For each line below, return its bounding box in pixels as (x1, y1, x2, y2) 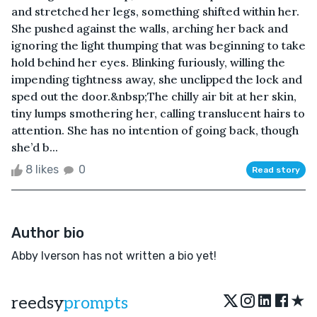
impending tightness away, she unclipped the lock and (11, 71, 302, 86)
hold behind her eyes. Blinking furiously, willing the (11, 54, 285, 69)
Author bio (11, 224, 84, 241)
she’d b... (11, 139, 58, 154)
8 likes (23, 162, 62, 176)
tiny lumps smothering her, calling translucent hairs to (11, 105, 305, 120)
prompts (64, 292, 128, 313)
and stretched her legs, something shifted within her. (11, 4, 299, 18)
